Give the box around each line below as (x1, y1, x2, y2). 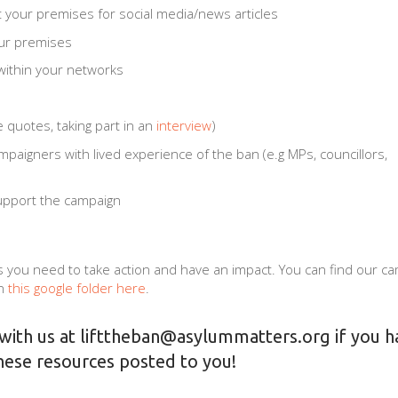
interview (155, 116, 211, 135)
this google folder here (4, 279, 146, 298)
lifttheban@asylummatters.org (80, 325, 330, 346)
